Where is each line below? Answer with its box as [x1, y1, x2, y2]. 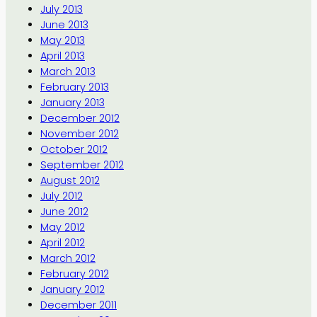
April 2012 [40, 235, 85, 250]
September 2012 [40, 157, 124, 172]
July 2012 [40, 188, 83, 203]
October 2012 [40, 142, 108, 156]
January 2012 [40, 282, 105, 296]
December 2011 [40, 297, 117, 312]
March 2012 [40, 250, 96, 265]
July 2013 [40, 1, 83, 16]
